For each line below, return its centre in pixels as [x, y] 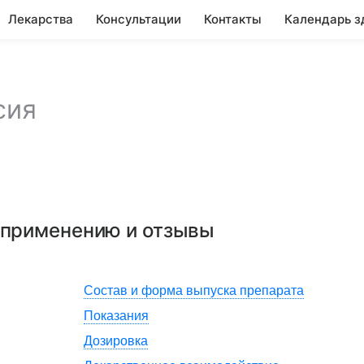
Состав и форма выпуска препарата [194, 290]
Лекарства [41, 19]
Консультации [139, 19]
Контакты [233, 19]
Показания [116, 316]
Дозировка [116, 341]
